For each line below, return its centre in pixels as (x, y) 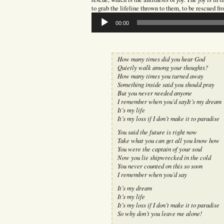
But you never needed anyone (154, 92)
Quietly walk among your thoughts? (162, 67)
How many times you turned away (160, 75)
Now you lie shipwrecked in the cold (164, 157)
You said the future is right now (157, 131)
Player (99, 24)
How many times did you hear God (161, 58)
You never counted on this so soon (160, 165)
